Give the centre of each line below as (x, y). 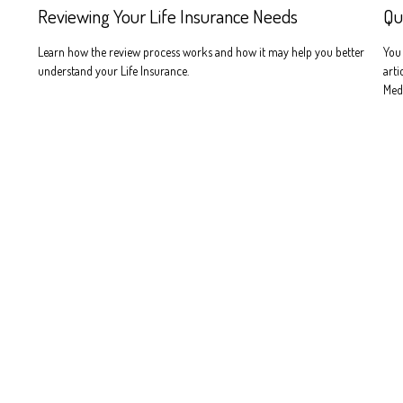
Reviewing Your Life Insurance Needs (168, 15)
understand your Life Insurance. (114, 70)
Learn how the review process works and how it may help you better (201, 51)
